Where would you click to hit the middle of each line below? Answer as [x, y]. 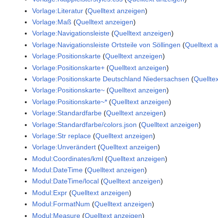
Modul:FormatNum [61, 204]
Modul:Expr [50, 192]
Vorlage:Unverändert [64, 147]
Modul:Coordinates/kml [68, 158]
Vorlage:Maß [52, 22]
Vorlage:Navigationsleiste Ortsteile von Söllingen [107, 45]
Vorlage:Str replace [62, 136]
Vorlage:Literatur [58, 10]
